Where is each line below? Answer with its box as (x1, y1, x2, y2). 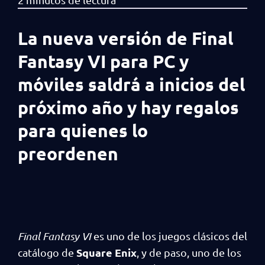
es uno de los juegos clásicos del (91, 229, 247, 242)
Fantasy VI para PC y (18, 50, 189, 72)
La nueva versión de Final (18, 27, 233, 49)
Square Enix (76, 245, 137, 259)
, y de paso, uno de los (137, 245, 241, 258)
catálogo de (18, 245, 76, 258)
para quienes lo (18, 119, 148, 141)
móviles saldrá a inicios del (18, 73, 245, 95)
